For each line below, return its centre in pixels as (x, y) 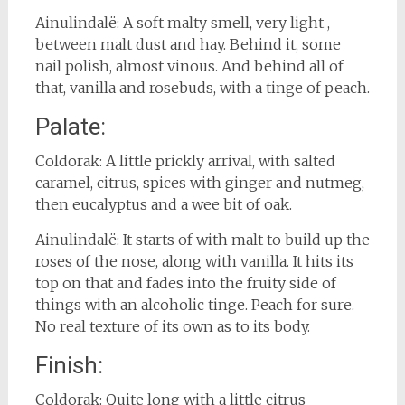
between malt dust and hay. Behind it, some (188, 44)
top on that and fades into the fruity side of (185, 283)
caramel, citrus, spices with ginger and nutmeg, (199, 182)
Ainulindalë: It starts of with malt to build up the (202, 239)
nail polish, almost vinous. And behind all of (189, 66)
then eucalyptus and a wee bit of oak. (163, 204)
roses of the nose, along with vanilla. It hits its (194, 261)
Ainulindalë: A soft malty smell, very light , (182, 22)
